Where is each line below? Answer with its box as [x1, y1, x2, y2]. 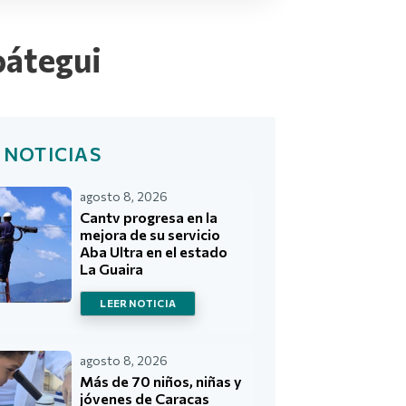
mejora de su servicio [80, 226, 221, 244]
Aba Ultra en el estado [80, 243, 228, 261]
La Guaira [80, 260, 144, 278]
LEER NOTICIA [100, 297, 176, 310]
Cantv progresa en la [80, 208, 218, 227]
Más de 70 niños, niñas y [80, 372, 243, 390]
